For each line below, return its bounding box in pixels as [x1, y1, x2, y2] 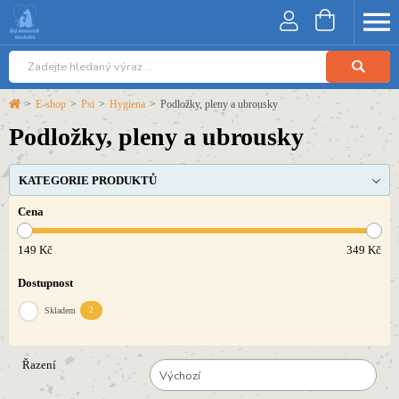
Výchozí [159, 368, 200, 385]
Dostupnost [18, 277, 73, 290]
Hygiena [110, 99, 145, 110]
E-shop [36, 99, 66, 110]
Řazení [22, 359, 56, 372]
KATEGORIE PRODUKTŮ [19, 175, 157, 187]
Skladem [45, 305, 76, 316]
